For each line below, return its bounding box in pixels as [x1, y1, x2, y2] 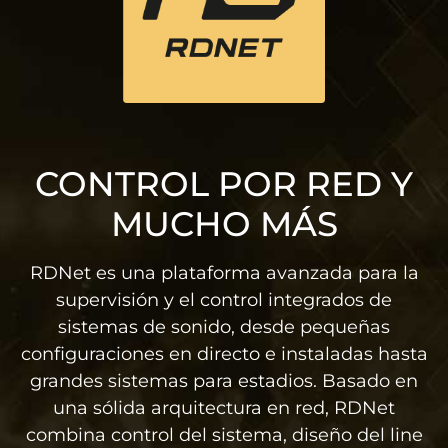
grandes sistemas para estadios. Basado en [30, 370, 418, 393]
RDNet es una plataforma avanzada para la [29, 262, 419, 285]
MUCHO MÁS [110, 203, 338, 246]
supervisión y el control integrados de [56, 289, 392, 312]
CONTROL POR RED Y [35, 163, 413, 206]
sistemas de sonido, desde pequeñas [58, 316, 390, 339]
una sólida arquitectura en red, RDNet [53, 397, 395, 420]
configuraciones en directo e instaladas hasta [20, 343, 428, 366]
